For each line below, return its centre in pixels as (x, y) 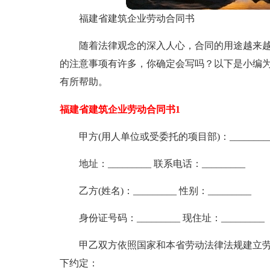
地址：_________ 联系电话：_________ (162, 164)
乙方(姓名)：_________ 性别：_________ (165, 191)
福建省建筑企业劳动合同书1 (120, 109)
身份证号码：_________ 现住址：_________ (171, 218)
